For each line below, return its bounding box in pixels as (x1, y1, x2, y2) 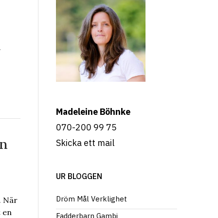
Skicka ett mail (56, 137, 114, 148)
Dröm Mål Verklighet (56, 194, 127, 203)
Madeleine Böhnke (56, 106, 130, 117)
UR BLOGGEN (56, 171, 102, 181)
